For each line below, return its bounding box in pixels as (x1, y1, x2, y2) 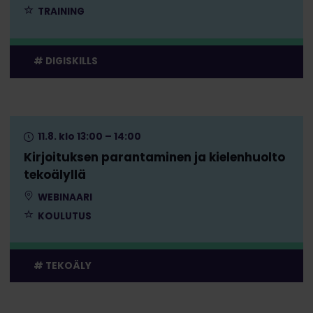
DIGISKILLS (45, 54, 98, 68)
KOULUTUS (35, 209, 92, 223)
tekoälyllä (23, 166, 86, 183)
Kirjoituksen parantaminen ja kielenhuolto (23, 148, 285, 166)
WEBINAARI (35, 191, 92, 205)
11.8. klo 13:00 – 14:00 (35, 130, 141, 144)
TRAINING (35, 5, 85, 19)
